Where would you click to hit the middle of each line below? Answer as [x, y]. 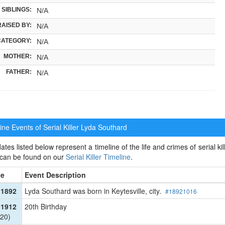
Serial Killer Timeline [98, 156]
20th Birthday [45, 206]
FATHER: [19, 71]
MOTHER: [17, 56]
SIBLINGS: [16, 9]
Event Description [55, 175]
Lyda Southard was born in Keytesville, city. [95, 191]
